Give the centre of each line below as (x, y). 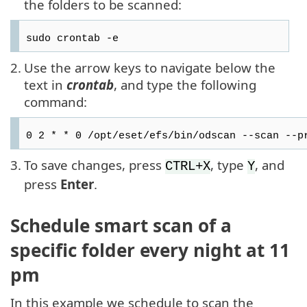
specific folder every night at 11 (150, 250)
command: (56, 101)
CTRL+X (188, 166)
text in (45, 84)
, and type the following (185, 84)
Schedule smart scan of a (121, 226)
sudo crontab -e (72, 38)
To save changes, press (95, 164)
